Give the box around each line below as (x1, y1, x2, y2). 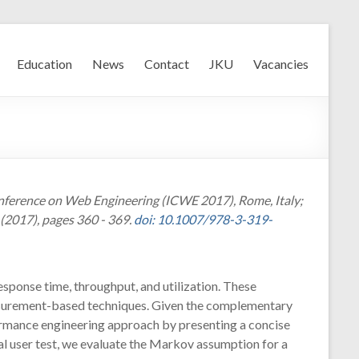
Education (17, 56, 72, 71)
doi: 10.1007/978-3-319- (134, 212, 272, 227)
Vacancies (253, 56, 309, 71)
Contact (144, 56, 189, 71)
